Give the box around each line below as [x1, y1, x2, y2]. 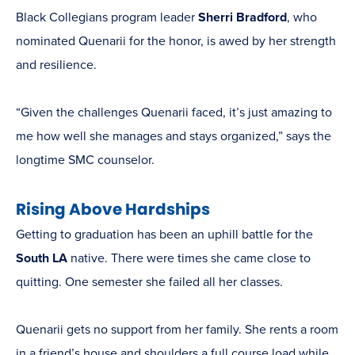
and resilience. [16, 57, 97, 74]
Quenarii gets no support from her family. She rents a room [16, 322, 338, 338]
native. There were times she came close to [71, 250, 311, 267]
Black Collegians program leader [16, 10, 198, 26]
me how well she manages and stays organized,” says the [16, 128, 331, 145]
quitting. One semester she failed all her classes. [16, 274, 283, 291]
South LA [16, 250, 71, 267]
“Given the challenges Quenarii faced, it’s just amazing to [16, 105, 332, 121]
